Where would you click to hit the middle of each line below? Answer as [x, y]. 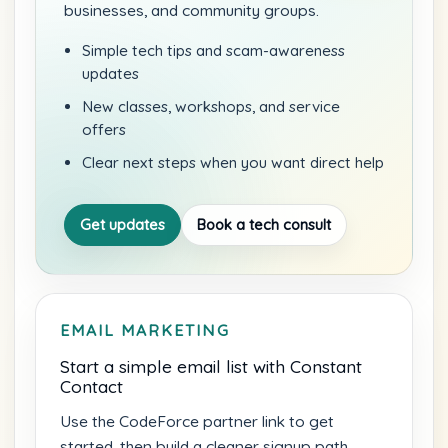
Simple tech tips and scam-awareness [213, 51]
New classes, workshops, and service [211, 107]
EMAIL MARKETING [145, 330]
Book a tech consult [264, 225]
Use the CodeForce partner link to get [197, 421]
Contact [91, 387]
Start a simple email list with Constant [211, 367]
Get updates [122, 225]
